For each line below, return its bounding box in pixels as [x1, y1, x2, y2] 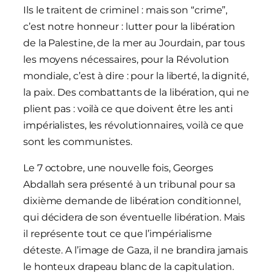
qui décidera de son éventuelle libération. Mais [23, 211, 246, 224]
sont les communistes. [23, 136, 132, 148]
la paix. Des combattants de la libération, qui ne [23, 87, 250, 99]
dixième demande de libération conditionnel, [23, 195, 241, 207]
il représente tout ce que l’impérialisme [23, 228, 212, 240]
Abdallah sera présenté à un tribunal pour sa [23, 179, 235, 191]
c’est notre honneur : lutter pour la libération [23, 21, 236, 33]
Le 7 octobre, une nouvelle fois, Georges [23, 162, 213, 174]
